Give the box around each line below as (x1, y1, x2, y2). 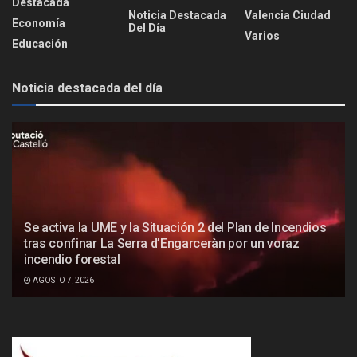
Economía (12, 17, 65, 30)
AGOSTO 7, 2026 (31, 276, 94, 285)
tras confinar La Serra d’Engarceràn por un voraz (24, 236, 300, 252)
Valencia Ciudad (245, 9, 331, 22)
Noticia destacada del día (12, 80, 163, 96)
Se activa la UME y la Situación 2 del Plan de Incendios (24, 220, 327, 236)
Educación (12, 37, 68, 51)
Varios (245, 29, 280, 43)
